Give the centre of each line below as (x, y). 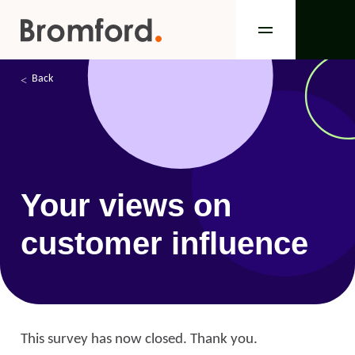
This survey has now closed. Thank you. (141, 340)
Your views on (126, 205)
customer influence (164, 243)
